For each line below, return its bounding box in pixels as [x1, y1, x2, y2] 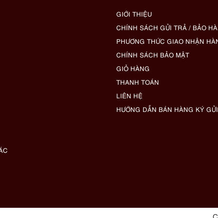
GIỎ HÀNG [116, 63, 150, 73]
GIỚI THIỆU [116, 9, 152, 18]
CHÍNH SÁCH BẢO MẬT [116, 50, 189, 59]
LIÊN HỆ [116, 91, 143, 100]
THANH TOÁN [116, 77, 159, 86]
